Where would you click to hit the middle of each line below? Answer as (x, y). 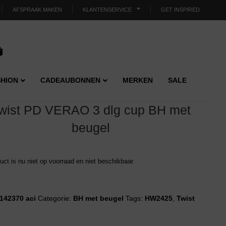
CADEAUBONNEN (70, 80)
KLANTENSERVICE (107, 10)
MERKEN (138, 80)
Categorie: (56, 198)
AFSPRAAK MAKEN (37, 10)
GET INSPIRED (180, 10)
